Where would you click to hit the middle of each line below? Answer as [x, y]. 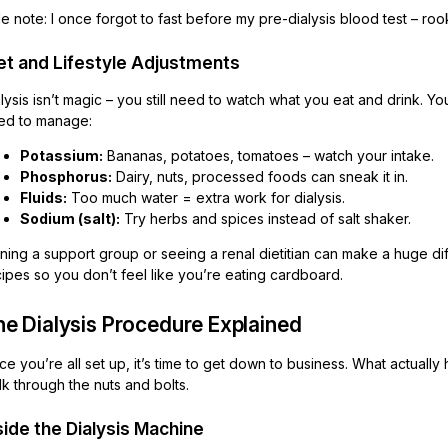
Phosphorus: [66, 176]
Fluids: [43, 197]
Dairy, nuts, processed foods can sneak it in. [260, 176]
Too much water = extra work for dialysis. [206, 197]
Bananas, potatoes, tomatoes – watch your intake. [268, 155]
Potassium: [61, 155]
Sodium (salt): [70, 218]
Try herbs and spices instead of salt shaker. [265, 218]
